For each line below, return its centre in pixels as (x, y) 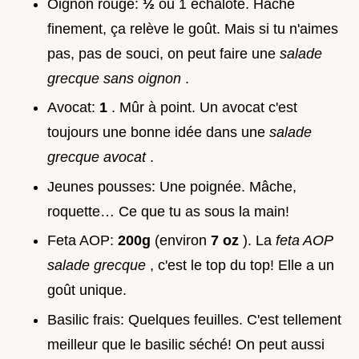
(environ (183, 241)
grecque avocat (99, 157)
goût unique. (87, 290)
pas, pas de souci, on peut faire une (163, 53)
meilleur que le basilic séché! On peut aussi (186, 344)
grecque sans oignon (116, 78)
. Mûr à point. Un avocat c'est (204, 108)
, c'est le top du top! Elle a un (242, 266)
